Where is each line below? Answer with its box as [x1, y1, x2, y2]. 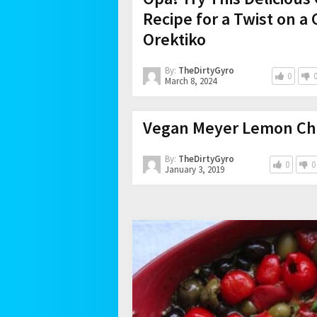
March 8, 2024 [165, 74, 217, 87]
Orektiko [143, 28, 206, 50]
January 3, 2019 [165, 163, 224, 175]
